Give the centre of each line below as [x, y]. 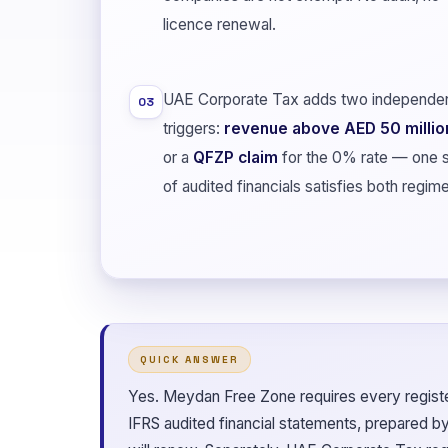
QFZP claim [235, 157]
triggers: [193, 128]
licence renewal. [219, 24]
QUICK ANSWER [189, 359]
